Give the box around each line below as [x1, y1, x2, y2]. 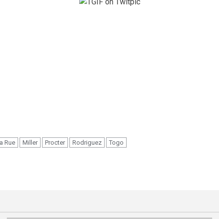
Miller [22, 138, 38, 146]
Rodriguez [72, 138, 102, 146]
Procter [45, 138, 65, 146]
